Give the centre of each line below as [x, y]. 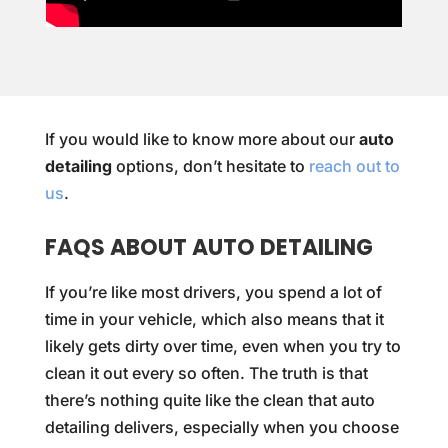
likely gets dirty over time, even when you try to [222, 345]
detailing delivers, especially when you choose [221, 426]
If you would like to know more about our [201, 138]
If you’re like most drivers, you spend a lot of [213, 291]
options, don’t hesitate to [210, 165]
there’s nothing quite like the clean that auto [209, 399]
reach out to [354, 165]
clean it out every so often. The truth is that [206, 372]
